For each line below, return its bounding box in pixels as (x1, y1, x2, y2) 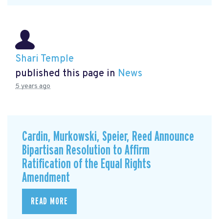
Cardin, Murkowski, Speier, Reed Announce (22, 130, 194, 144)
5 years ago (15, 82, 50, 91)
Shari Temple (15, 53, 74, 66)
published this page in (15, 67, 118, 81)
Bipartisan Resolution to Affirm (22, 143, 150, 158)
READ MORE (31, 196, 68, 206)
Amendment (22, 171, 70, 185)
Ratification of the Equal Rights (22, 157, 151, 172)
